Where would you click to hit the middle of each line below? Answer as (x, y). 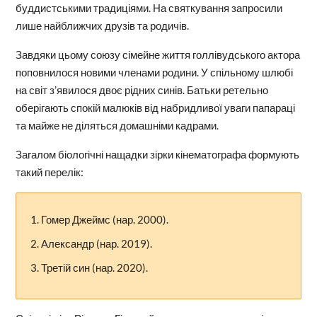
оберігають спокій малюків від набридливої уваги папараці (155, 108)
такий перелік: (49, 172)
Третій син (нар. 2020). (94, 268)
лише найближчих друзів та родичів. (102, 26)
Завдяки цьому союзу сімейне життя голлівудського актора (157, 55)
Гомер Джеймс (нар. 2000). (104, 220)
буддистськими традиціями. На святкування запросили (149, 8)
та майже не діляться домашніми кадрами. (117, 126)
